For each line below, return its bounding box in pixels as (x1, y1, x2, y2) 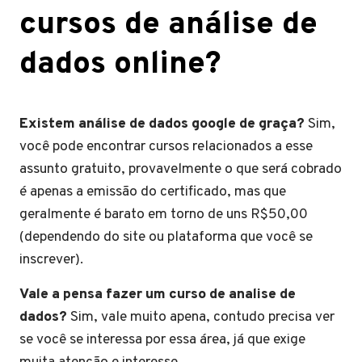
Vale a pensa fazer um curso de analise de (19, 284, 296, 304)
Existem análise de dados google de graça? (19, 114, 308, 133)
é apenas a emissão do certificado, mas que (19, 182, 286, 201)
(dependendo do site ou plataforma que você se (19, 227, 313, 246)
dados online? (19, 44, 221, 85)
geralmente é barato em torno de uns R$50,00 (19, 204, 308, 224)
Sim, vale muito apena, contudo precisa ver (70, 307, 335, 326)
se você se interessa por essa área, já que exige (19, 330, 305, 349)
